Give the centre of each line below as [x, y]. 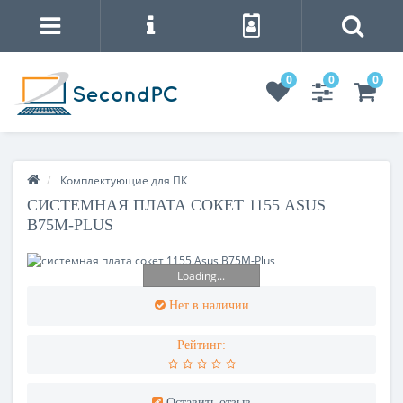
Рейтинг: [201, 345]
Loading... [201, 275]
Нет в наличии [209, 305]
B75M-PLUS [70, 224]
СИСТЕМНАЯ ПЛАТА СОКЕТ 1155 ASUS [176, 205]
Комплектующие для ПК [124, 180]
